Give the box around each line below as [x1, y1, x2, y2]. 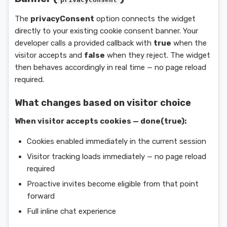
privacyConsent [30, 14, 94, 23]
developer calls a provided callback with [15, 39, 154, 48]
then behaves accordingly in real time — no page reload [15, 63, 206, 72]
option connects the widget [94, 14, 196, 23]
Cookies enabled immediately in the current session [27, 137, 206, 146]
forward [27, 192, 55, 201]
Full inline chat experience [27, 207, 116, 216]
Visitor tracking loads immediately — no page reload [27, 152, 206, 161]
